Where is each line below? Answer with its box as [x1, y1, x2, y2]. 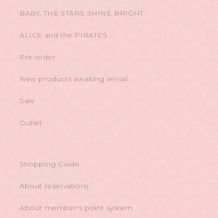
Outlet [19, 118, 42, 127]
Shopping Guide [19, 160, 80, 169]
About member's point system [19, 203, 133, 213]
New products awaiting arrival [19, 74, 128, 84]
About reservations [19, 182, 89, 191]
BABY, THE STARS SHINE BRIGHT [19, 9, 144, 18]
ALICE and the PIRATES [19, 31, 108, 40]
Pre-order [19, 53, 55, 62]
